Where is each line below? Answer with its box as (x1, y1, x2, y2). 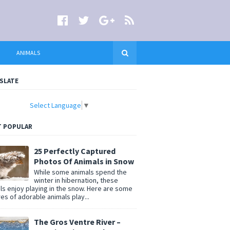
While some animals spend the (34, 167, 127, 177)
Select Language (30, 101, 81, 110)
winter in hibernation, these (34, 175, 118, 185)
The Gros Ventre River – (34, 216, 121, 227)
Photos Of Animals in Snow (34, 156, 134, 167)
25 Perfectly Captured (34, 146, 116, 157)
